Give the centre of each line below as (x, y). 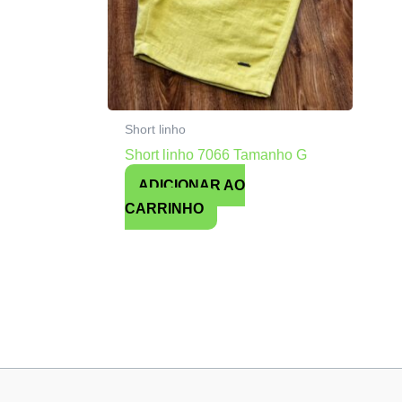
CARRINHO (165, 208)
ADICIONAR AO (192, 185)
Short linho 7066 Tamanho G (216, 154)
